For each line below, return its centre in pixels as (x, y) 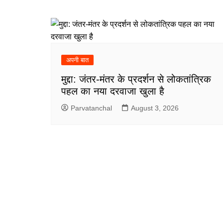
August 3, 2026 (155, 108)
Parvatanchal (91, 108)
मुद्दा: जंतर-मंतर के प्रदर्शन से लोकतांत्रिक (136, 79)
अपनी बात (77, 60)
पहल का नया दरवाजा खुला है (113, 91)
